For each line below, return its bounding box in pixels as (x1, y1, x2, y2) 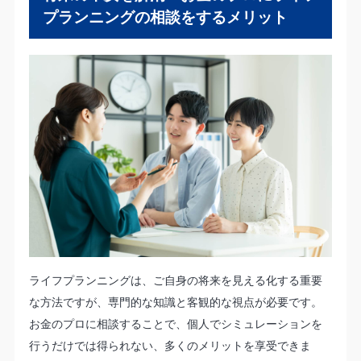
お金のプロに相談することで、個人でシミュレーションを (28, 315, 322, 331)
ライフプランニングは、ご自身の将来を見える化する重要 (28, 272, 322, 288)
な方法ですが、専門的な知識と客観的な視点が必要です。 (28, 293, 322, 309)
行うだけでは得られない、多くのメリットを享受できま (28, 337, 311, 353)
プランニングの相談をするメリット (42, 6, 288, 27)
